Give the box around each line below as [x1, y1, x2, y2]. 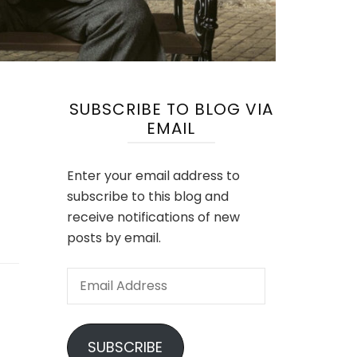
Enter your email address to [66, 167, 240, 186]
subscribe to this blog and [66, 187, 229, 206]
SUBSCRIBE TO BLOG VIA [69, 98, 273, 121]
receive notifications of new [66, 208, 240, 227]
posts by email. [66, 229, 161, 248]
